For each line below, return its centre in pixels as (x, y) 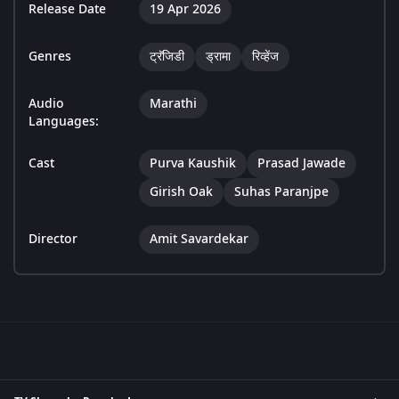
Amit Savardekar (199, 240)
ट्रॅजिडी (167, 57)
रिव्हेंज (265, 57)
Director (53, 240)
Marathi (173, 104)
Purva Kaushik (193, 164)
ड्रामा (218, 57)
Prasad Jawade (301, 164)
